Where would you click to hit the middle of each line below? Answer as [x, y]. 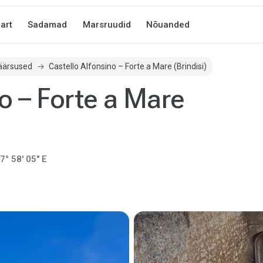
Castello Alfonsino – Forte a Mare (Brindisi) [127, 66]
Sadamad [48, 25]
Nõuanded [168, 25]
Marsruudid [107, 25]
